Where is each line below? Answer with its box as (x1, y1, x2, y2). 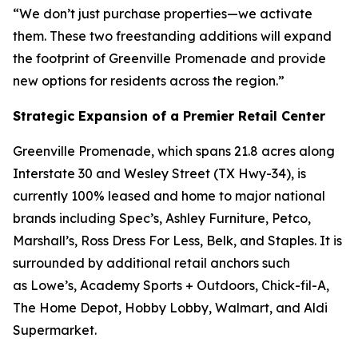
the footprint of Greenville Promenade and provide (13, 50, 326, 66)
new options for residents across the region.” (13, 73, 284, 89)
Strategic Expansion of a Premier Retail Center (13, 108, 325, 124)
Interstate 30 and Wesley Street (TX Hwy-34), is (13, 165, 306, 181)
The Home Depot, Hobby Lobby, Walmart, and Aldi (13, 300, 328, 316)
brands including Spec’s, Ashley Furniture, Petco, (13, 210, 311, 226)
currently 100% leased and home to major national (13, 188, 325, 204)
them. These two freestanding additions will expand (13, 28, 332, 44)
